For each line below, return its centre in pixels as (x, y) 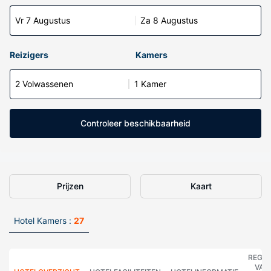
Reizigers (29, 55)
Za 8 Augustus (169, 20)
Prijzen (70, 186)
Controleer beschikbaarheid (135, 123)
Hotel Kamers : (43, 220)
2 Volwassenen (44, 84)
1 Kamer (150, 84)
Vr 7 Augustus (43, 20)
